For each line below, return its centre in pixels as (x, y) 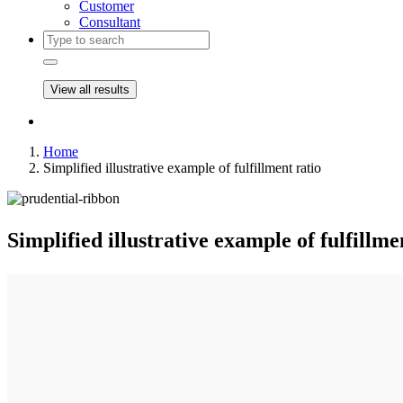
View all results (90, 90)
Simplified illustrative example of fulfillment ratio (182, 168)
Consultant (110, 22)
